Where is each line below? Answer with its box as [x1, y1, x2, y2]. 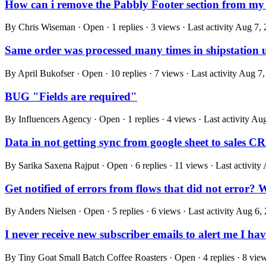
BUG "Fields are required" [5, 90, 137, 103]
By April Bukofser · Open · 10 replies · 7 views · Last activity [5, 68, 239, 78]
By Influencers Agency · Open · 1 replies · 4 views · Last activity [5, 114, 251, 125]
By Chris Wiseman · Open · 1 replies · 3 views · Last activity [5, 22, 235, 33]
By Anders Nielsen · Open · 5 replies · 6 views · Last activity [5, 206, 236, 217]
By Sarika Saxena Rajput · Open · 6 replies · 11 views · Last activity [5, 160, 263, 170]
